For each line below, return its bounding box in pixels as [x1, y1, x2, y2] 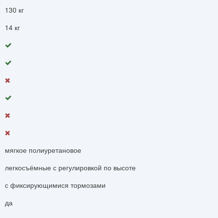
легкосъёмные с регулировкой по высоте [5, 162, 136, 172]
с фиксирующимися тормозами [5, 180, 106, 190]
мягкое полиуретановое [5, 145, 81, 155]
